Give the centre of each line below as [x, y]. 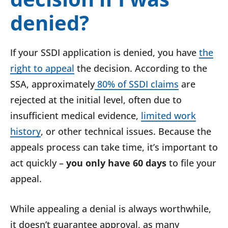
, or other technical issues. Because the [126, 132]
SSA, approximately [52, 84]
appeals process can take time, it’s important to [114, 147]
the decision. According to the [141, 68]
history [25, 132]
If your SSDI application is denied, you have [105, 53]
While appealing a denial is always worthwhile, [111, 209]
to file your [191, 163]
